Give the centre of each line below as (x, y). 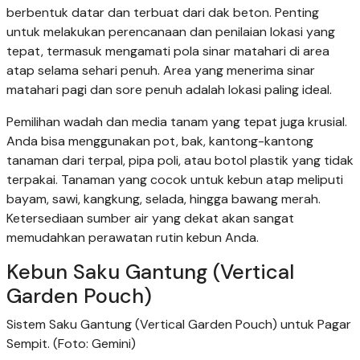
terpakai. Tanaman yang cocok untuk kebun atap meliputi (175, 180)
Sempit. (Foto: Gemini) (71, 344)
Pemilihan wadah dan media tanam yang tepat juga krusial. (177, 122)
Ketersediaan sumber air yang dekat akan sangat (150, 219)
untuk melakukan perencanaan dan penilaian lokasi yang (171, 32)
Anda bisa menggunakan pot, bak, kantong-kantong (160, 141)
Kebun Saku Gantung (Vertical (150, 272)
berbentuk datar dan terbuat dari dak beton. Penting (163, 13)
